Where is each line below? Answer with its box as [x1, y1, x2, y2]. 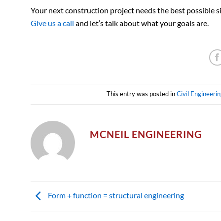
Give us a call [31, 18, 74, 28]
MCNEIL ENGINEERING [90, 128, 202, 141]
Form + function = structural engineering [46, 190, 184, 200]
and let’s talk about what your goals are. [74, 18, 209, 28]
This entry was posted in [106, 90, 177, 98]
